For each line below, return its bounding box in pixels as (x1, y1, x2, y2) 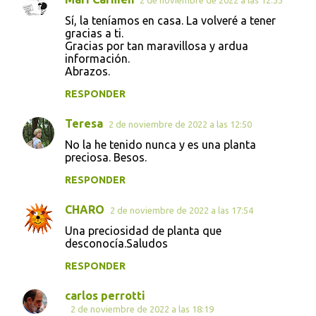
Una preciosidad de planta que (65, 224, 221, 237)
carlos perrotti (65, 288, 145, 302)
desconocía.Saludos (65, 236, 168, 250)
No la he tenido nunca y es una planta (65, 138, 256, 151)
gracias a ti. (65, 26, 123, 39)
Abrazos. (65, 64, 110, 78)
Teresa (65, 116, 103, 130)
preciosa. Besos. (65, 150, 147, 164)
